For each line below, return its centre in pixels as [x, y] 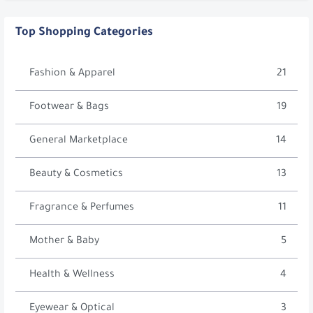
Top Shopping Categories [84, 33]
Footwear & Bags [69, 108]
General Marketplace [79, 141]
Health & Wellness [72, 276]
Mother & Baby [64, 242]
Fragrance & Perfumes [82, 209]
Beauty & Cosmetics [76, 175]
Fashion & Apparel [72, 74]
